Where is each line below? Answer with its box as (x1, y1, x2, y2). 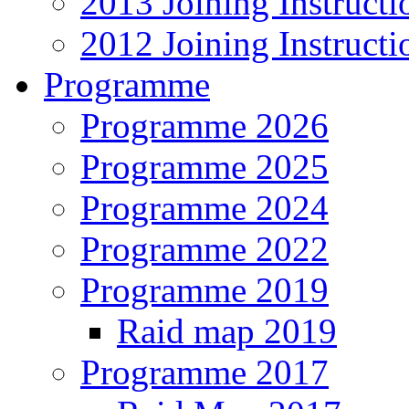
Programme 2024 (80, 187, 329, 227)
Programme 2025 (80, 146, 329, 186)
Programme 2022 (80, 228, 329, 268)
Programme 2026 (80, 105, 329, 145)
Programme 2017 (80, 351, 329, 392)
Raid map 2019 (117, 310, 337, 351)
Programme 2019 (80, 269, 329, 309)
